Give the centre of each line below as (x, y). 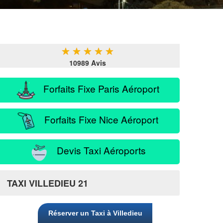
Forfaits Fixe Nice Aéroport (98, 119)
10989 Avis (88, 63)
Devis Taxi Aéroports (98, 150)
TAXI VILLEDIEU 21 (48, 183)
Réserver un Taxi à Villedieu (95, 213)
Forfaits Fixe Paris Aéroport (98, 88)
